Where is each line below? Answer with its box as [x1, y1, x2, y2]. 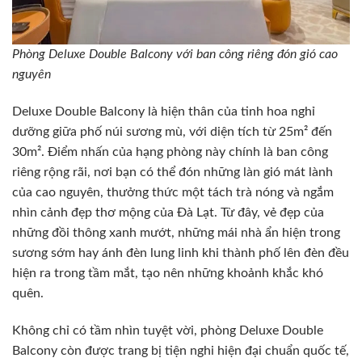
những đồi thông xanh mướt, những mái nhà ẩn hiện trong [12, 225, 340, 239]
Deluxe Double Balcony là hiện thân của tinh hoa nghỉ [12, 104, 315, 118]
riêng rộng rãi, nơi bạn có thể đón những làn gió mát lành [12, 165, 333, 179]
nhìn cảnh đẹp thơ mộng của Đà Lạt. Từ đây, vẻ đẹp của [12, 205, 324, 219]
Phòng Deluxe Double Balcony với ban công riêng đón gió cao [12, 48, 338, 61]
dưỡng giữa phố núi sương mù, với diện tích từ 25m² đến [12, 124, 332, 138]
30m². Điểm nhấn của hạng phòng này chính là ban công [12, 145, 328, 158]
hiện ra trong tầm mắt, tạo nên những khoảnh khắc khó [12, 266, 323, 280]
